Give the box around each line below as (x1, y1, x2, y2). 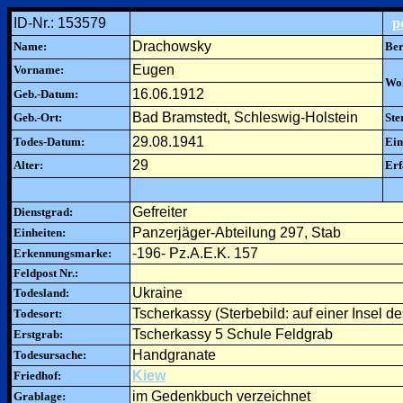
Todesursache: (13, 348, 86, 362)
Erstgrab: (13, 327, 63, 341)
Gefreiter (132, 204, 187, 219)
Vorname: (13, 63, 64, 76)
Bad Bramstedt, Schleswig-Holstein (132, 110, 358, 125)
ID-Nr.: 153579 (13, 15, 106, 31)
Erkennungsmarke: (13, 246, 112, 260)
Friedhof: (13, 369, 61, 382)
